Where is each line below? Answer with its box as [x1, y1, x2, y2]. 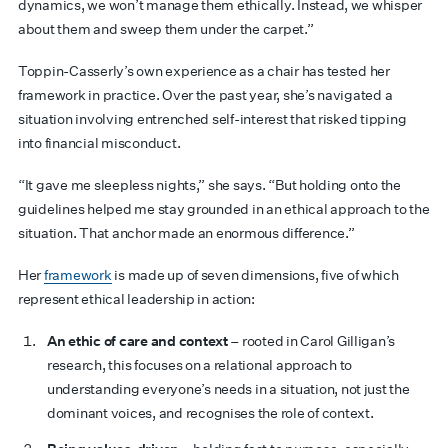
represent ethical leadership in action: [18, 290, 255, 308]
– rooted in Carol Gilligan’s [227, 332, 396, 350]
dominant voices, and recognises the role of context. [47, 404, 374, 422]
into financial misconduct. [18, 134, 181, 152]
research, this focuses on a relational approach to [47, 356, 353, 374]
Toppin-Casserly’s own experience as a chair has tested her [18, 62, 390, 80]
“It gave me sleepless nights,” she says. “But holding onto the [18, 176, 401, 194]
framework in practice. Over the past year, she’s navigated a [18, 86, 393, 104]
